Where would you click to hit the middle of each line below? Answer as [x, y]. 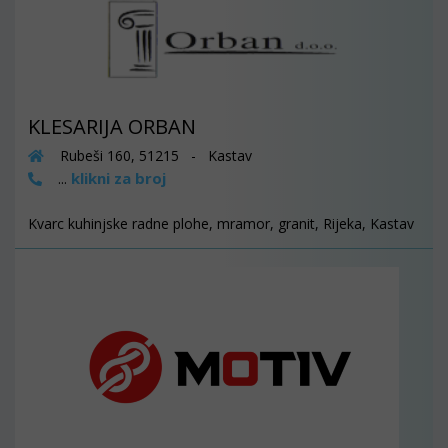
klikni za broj [118, 178]
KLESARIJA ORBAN [112, 127]
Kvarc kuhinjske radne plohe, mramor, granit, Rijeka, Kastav [221, 224]
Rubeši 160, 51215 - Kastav [154, 156]
